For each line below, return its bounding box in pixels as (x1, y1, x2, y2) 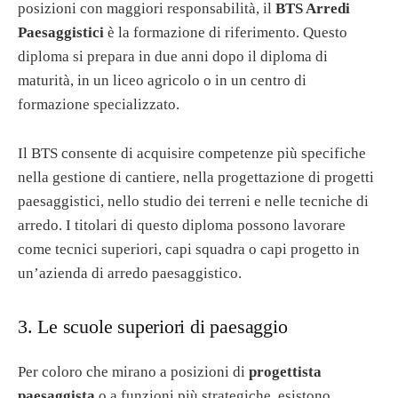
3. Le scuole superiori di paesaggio (18, 316, 288, 338)
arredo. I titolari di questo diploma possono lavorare (18, 216, 346, 234)
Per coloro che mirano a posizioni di (18, 362, 249, 380)
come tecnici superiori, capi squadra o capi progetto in (18, 240, 360, 258)
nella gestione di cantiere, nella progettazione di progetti (18, 168, 374, 186)
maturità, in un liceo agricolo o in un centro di (18, 72, 306, 90)
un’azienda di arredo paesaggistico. (18, 264, 242, 282)
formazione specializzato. (18, 96, 179, 114)
